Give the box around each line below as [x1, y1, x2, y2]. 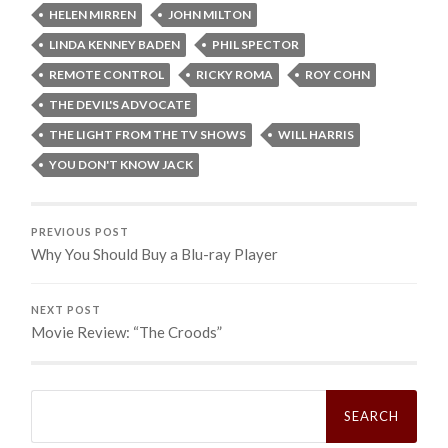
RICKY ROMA [196, 67, 274, 83]
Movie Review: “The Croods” [31, 323, 223, 342]
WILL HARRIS [278, 127, 355, 143]
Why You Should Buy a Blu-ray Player [31, 245, 279, 264]
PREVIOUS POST [31, 226, 130, 239]
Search [31, 388, 77, 407]
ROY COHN [305, 67, 371, 83]
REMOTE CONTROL [49, 67, 165, 83]
